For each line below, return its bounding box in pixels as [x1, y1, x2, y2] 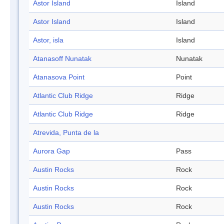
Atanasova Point [33, 73, 84, 81]
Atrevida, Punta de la [33, 128, 99, 137]
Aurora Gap [33, 147, 70, 155]
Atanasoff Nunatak [33, 54, 91, 63]
